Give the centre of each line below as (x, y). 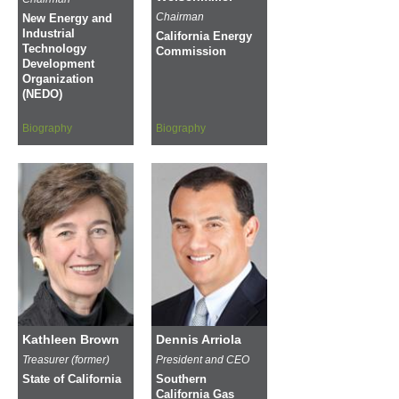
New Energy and (67, 18)
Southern (181, 379)
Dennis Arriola (199, 339)
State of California (72, 379)
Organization (58, 79)
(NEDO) (42, 94)
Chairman (180, 16)
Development (58, 64)
